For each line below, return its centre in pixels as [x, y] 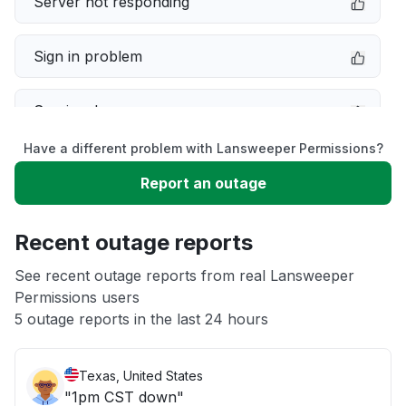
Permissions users [77, 297]
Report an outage [203, 183]
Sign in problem [88, 56]
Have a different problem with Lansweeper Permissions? [203, 148]
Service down [81, 111]
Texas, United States [141, 376]
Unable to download [103, 219]
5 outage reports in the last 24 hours [141, 319]
